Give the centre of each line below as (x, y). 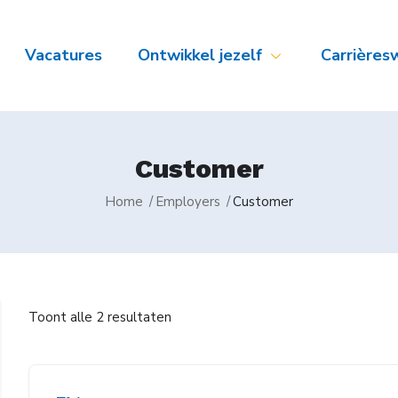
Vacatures (63, 55)
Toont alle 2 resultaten (100, 318)
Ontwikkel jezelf (199, 55)
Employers (188, 201)
